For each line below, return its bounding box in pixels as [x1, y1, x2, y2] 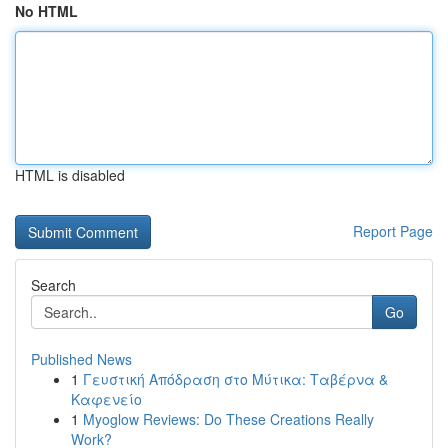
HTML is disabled [15, 165, 125, 185]
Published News [31, 349, 132, 369]
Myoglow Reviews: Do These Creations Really [83, 409, 374, 429]
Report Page [353, 221, 433, 241]
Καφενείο [71, 389, 142, 409]
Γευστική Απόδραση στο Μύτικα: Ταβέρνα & [83, 369, 388, 389]
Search [31, 275, 76, 295]
